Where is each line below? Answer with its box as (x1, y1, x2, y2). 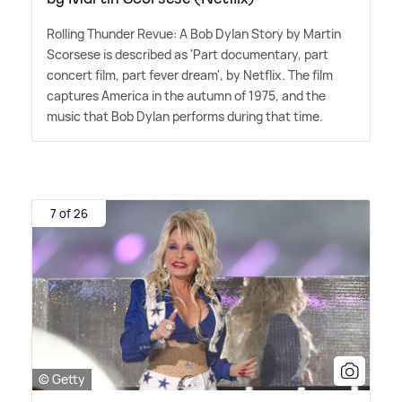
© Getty (39, 370, 85, 388)
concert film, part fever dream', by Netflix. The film (47, 66, 333, 84)
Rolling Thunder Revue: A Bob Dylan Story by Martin (47, 25, 341, 43)
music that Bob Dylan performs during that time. (47, 108, 323, 126)
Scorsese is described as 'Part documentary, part (47, 46, 328, 64)
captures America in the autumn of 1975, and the (47, 87, 326, 105)
